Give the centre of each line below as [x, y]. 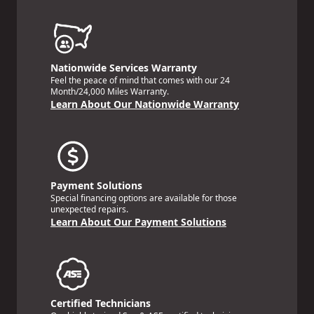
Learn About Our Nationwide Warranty [145, 104]
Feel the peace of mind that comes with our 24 [140, 80]
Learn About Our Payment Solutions [138, 221]
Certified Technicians [101, 303]
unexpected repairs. [89, 209]
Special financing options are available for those [144, 198]
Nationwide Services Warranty [124, 67]
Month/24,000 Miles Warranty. [110, 91]
